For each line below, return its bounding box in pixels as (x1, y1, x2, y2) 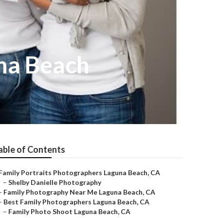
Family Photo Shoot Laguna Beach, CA (8, 207, 130, 216)
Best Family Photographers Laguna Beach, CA (3, 198, 149, 206)
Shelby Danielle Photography (8, 178, 101, 186)
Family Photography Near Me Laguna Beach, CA (3, 188, 155, 196)
